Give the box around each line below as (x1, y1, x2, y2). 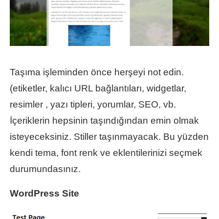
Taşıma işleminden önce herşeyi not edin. (10, 67, 184, 78)
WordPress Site (10, 188, 79, 199)
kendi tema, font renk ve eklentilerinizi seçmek (10, 148, 202, 158)
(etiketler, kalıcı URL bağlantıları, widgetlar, (10, 83, 186, 94)
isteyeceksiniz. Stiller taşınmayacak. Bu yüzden (10, 131, 209, 142)
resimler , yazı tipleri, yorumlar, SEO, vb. (10, 99, 176, 110)
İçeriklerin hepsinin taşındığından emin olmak (10, 115, 199, 126)
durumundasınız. (10, 164, 81, 175)
